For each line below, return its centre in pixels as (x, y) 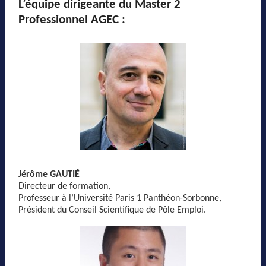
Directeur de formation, (64, 186)
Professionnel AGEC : (72, 20)
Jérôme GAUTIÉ (49, 175)
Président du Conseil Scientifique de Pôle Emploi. (112, 210)
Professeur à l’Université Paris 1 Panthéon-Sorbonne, (120, 198)
